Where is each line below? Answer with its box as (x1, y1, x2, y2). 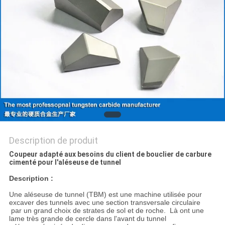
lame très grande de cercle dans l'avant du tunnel (9, 214, 166, 223)
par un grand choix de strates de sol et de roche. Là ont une (9, 206, 204, 215)
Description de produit (9, 135, 98, 146)
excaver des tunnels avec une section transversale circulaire (9, 198, 200, 207)
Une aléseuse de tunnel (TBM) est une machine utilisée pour (9, 190, 202, 199)
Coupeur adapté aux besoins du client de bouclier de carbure (9, 150, 211, 159)
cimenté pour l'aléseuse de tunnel (9, 158, 121, 167)
